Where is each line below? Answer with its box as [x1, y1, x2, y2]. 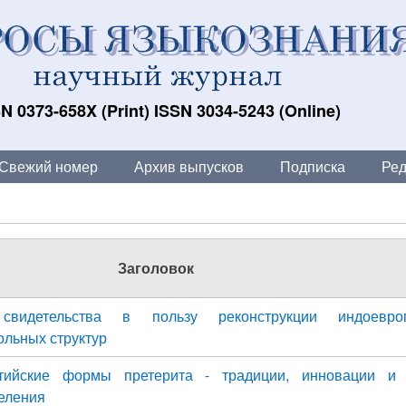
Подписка [280, 156, 345, 177]
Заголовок [117, 257, 194, 278]
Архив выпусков [134, 156, 244, 177]
